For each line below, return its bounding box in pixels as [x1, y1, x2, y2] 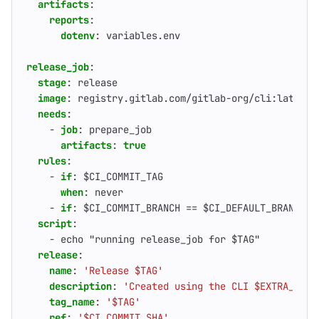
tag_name [49, 296, 95, 308]
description [49, 280, 112, 293]
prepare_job [89, 123, 152, 136]
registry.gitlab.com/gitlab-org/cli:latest [78, 92, 311, 105]
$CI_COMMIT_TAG [83, 170, 163, 183]
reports [49, 14, 89, 26]
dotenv [61, 29, 95, 42]
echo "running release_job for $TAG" [61, 233, 260, 246]
